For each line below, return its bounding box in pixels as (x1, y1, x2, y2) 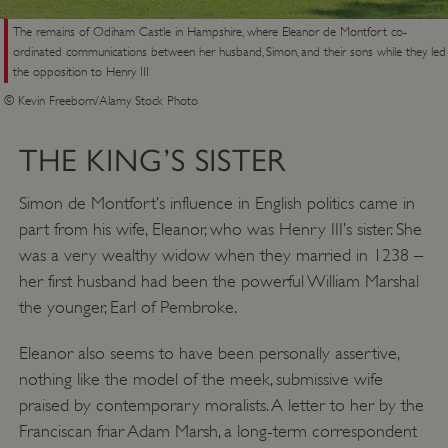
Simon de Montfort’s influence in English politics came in (18, 192, 415, 213)
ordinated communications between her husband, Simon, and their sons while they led (12, 43, 446, 59)
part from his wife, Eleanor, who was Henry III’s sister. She (18, 218, 422, 239)
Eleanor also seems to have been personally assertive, (18, 342, 400, 363)
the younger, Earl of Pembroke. (18, 296, 237, 317)
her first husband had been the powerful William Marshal (18, 270, 419, 291)
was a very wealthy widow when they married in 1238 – (18, 244, 423, 265)
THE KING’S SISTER (18, 142, 286, 178)
